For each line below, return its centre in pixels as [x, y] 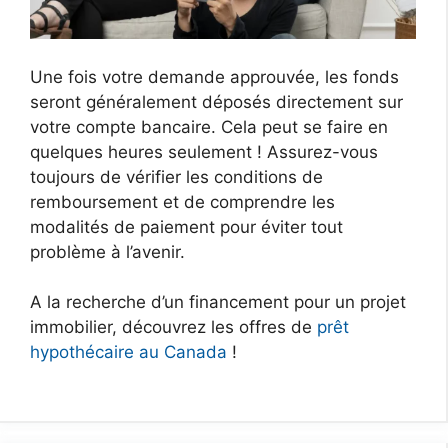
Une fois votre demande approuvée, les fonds [214, 76]
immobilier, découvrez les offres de [173, 327]
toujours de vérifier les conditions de [176, 176]
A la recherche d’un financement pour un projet [218, 302]
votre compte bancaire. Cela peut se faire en [209, 126]
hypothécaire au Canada [128, 352]
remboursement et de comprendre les [182, 201]
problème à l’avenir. [107, 251]
